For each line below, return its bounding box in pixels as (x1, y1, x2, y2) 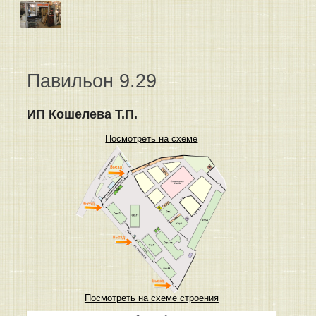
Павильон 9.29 (27, 70, 157, 92)
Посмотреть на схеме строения (84, 292, 219, 303)
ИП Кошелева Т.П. (27, 107, 138, 121)
